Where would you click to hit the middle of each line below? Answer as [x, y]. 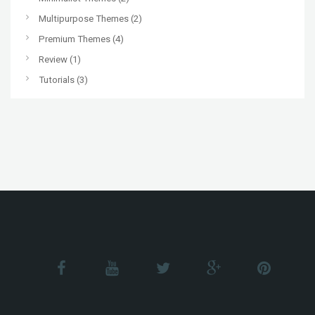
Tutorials [57, 80]
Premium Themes [75, 39]
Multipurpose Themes [84, 19]
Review [53, 60]
